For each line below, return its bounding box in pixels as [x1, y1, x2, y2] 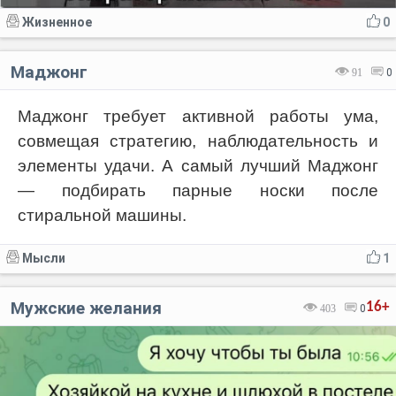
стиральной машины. [18, 206, 187, 225]
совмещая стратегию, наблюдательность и [18, 132, 378, 151]
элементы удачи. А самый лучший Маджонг [18, 156, 378, 176]
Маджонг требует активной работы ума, [18, 107, 378, 126]
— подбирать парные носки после [18, 181, 378, 201]
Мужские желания [11, 298, 162, 319]
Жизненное [22, 15, 92, 30]
